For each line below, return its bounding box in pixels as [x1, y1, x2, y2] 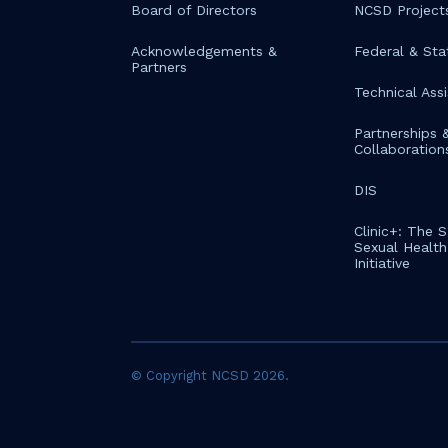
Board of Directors [130, 2, 257, 18]
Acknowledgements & [130, 43, 277, 59]
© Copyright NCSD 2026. [130, 367, 289, 383]
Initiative [353, 255, 410, 271]
